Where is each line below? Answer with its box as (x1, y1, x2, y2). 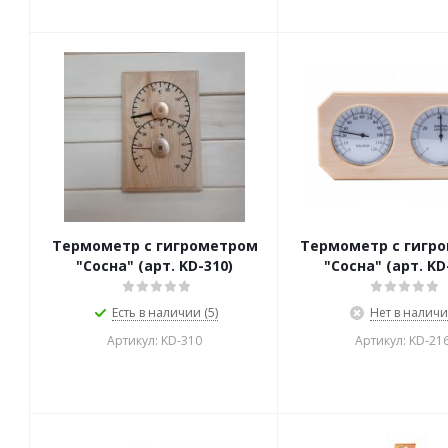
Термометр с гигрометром (51, 236, 258, 255)
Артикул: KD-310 (107, 332, 202, 349)
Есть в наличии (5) (111, 304, 218, 321)
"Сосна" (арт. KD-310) (76, 256, 233, 275)
